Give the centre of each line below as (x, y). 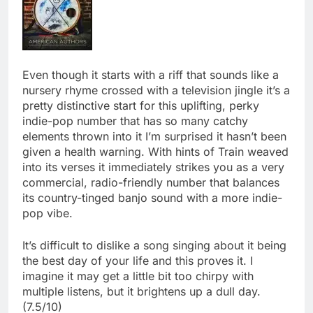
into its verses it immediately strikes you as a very (153, 167)
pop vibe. (48, 213)
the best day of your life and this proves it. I (138, 261)
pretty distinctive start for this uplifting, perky (141, 106)
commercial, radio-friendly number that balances (151, 183)
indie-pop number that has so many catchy (135, 121)
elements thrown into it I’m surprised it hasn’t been (154, 137)
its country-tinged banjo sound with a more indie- (152, 198)
